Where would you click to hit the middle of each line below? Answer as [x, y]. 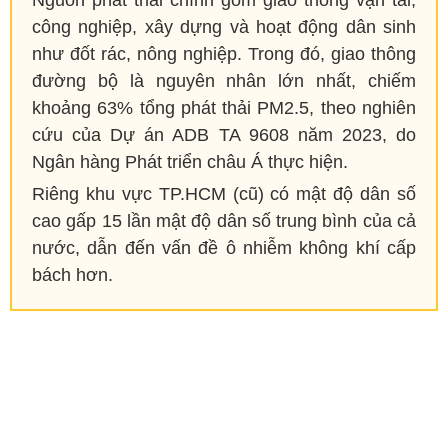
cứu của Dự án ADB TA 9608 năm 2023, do [224, 135]
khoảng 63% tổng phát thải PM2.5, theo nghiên [224, 108]
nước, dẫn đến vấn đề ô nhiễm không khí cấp [224, 248]
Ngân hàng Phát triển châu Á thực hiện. [190, 162]
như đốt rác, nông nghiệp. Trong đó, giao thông [224, 54]
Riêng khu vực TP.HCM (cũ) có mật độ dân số [224, 194]
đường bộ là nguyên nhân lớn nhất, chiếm [224, 81]
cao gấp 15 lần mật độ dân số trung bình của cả [224, 221]
